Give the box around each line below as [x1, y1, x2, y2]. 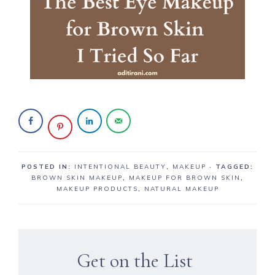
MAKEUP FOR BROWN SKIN [129, 174, 241, 182]
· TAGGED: [209, 163, 254, 171]
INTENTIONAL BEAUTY [74, 163, 166, 171]
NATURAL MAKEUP [144, 185, 219, 193]
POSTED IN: [21, 163, 74, 171]
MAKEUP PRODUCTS [56, 185, 138, 193]
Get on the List [76, 249, 193, 273]
